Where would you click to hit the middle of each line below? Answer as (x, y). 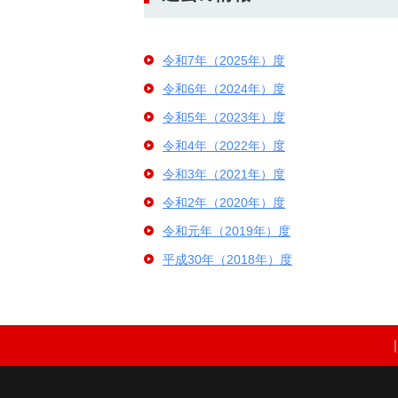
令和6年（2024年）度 (224, 89)
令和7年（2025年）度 (224, 60)
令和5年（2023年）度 (224, 117)
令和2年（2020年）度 (224, 203)
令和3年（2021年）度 (224, 174)
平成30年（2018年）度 (227, 259)
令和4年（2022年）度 (224, 146)
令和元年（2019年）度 (227, 231)
